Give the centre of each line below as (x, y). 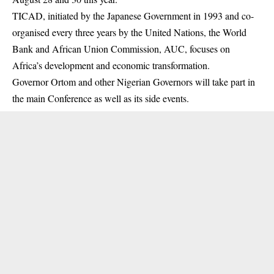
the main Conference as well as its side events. (101, 98)
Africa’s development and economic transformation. (111, 65)
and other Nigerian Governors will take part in (165, 82)
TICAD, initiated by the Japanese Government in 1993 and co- (133, 16)
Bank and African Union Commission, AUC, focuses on (121, 49)
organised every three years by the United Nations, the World (129, 32)
